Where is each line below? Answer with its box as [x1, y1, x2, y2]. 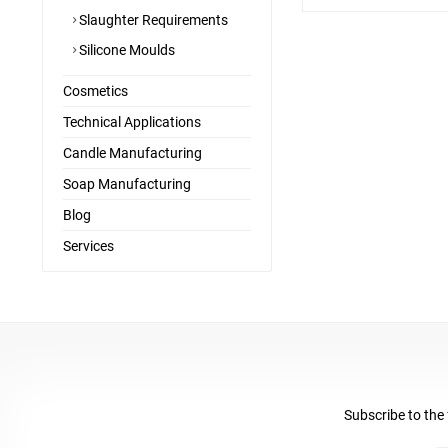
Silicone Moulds [76, 42, 175, 58]
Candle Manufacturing [63, 145, 202, 161]
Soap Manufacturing [63, 176, 191, 192]
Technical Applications [63, 114, 201, 130]
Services [63, 238, 114, 254]
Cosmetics [63, 83, 128, 99]
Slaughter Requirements [76, 12, 228, 28]
